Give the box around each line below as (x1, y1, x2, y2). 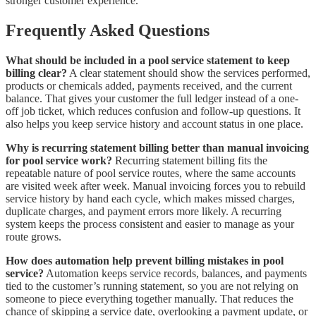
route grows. (6, 231, 61, 243)
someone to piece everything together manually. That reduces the (6, 293, 293, 305)
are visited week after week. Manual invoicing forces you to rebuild (6, 180, 305, 193)
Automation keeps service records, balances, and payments (44, 267, 307, 280)
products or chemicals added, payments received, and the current (6, 80, 292, 92)
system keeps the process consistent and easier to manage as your (6, 218, 294, 231)
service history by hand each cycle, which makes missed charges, (6, 193, 295, 205)
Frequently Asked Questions (6, 21, 209, 40)
